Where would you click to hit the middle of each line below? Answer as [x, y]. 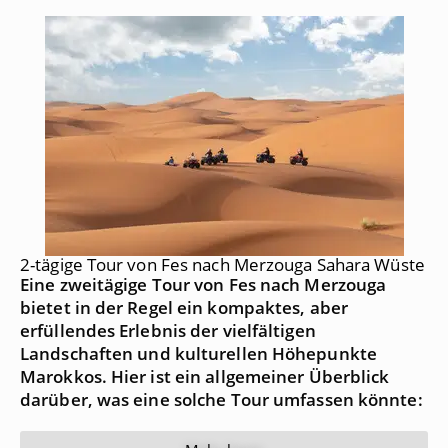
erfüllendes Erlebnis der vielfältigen [168, 331]
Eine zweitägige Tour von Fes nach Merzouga [203, 285]
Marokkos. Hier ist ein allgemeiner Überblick [205, 377]
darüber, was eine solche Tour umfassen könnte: [221, 400]
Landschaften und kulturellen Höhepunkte [198, 354]
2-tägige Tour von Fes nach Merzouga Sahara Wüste [222, 265]
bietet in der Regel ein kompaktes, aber [184, 308]
